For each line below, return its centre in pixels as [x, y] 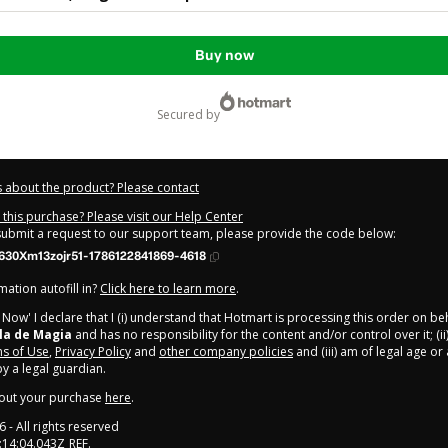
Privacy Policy [93, 352]
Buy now [224, 56]
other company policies [226, 352]
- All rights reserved [62, 427]
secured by [191, 115]
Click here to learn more [168, 289]
